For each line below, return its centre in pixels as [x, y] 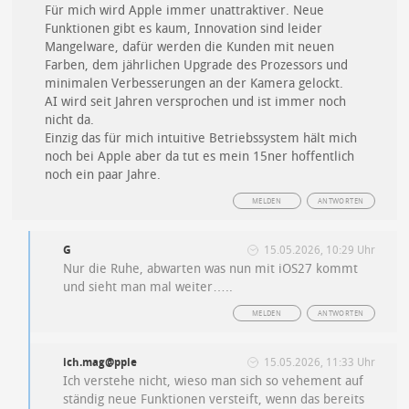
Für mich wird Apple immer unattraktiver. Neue [185, 11]
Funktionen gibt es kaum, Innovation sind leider [184, 29]
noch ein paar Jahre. [103, 175]
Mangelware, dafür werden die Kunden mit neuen [190, 47]
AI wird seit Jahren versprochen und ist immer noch [196, 102]
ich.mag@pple [100, 363]
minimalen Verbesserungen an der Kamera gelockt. [194, 84]
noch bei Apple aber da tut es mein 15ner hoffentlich [200, 157]
